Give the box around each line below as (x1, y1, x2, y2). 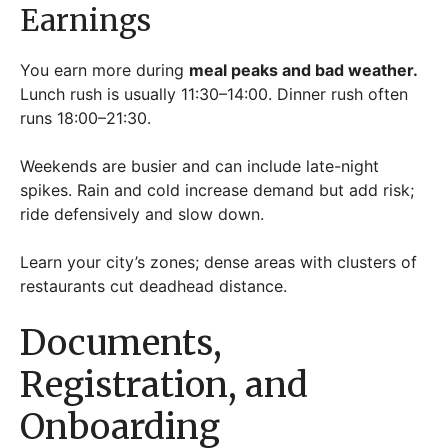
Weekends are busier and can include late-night (20, 155, 379, 176)
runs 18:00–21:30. (20, 107, 156, 128)
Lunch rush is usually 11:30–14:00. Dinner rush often (20, 83, 408, 104)
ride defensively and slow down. (20, 203, 269, 224)
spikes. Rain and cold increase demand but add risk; (20, 179, 414, 200)
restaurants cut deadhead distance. (20, 275, 292, 296)
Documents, (20, 320, 222, 365)
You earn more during (20, 59, 189, 80)
